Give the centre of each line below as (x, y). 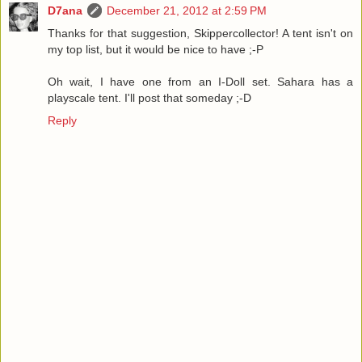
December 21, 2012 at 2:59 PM (187, 11)
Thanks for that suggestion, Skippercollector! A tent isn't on (200, 34)
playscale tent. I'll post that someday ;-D (149, 98)
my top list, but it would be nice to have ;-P (156, 50)
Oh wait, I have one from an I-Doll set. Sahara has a (200, 82)
